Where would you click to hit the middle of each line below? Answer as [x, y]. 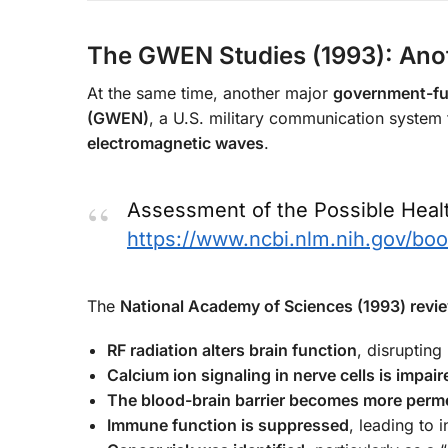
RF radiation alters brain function [232, 350]
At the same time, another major [210, 92]
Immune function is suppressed [228, 425]
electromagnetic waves [175, 142]
